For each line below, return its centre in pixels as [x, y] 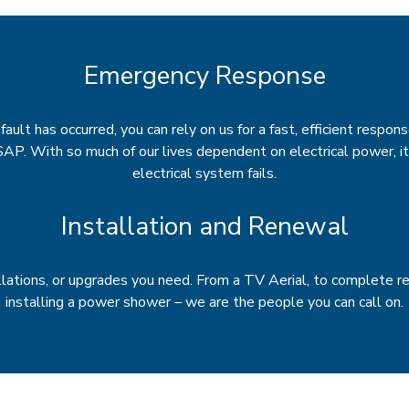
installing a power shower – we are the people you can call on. [204, 302]
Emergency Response [204, 76]
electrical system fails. [204, 173]
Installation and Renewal [204, 226]
